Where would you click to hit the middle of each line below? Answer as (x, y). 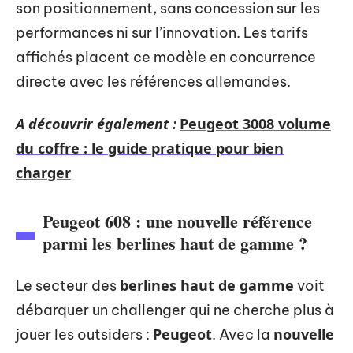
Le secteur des (68, 285)
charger (43, 172)
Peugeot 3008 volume (255, 123)
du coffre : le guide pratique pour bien (150, 148)
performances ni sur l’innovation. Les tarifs (162, 33)
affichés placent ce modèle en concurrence (166, 57)
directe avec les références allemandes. (153, 82)
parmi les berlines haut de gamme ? (175, 243)
